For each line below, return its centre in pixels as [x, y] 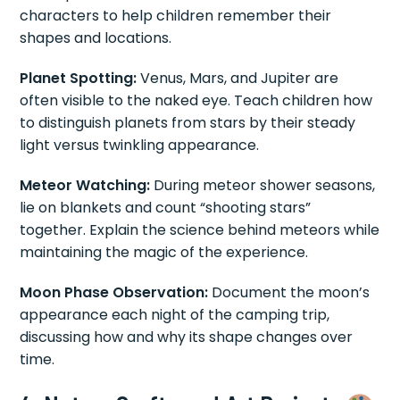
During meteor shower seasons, [263, 185]
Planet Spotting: [79, 78]
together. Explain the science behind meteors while [200, 230]
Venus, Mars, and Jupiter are [238, 78]
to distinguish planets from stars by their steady [188, 123]
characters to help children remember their [176, 16]
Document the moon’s [289, 292]
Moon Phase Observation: [114, 292]
